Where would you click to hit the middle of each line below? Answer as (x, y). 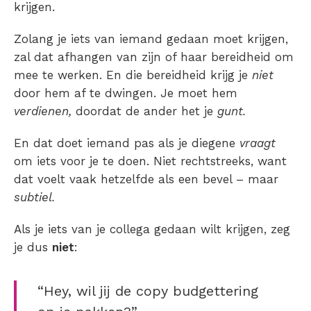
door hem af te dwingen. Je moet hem (126, 93)
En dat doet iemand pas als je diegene (127, 143)
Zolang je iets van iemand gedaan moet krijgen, (151, 39)
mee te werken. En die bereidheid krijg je (133, 75)
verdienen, (45, 111)
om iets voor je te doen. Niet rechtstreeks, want (150, 161)
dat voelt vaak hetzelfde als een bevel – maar (146, 179)
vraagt (258, 143)
